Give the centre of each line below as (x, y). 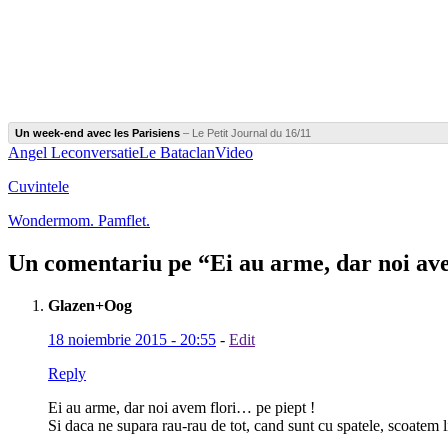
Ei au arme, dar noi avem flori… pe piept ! (181, 408)
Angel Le (38, 153)
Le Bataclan (177, 153)
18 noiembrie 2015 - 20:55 (132, 340)
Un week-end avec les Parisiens (97, 133)
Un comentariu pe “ (109, 263)
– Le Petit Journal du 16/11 (245, 133)
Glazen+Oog (90, 306)
